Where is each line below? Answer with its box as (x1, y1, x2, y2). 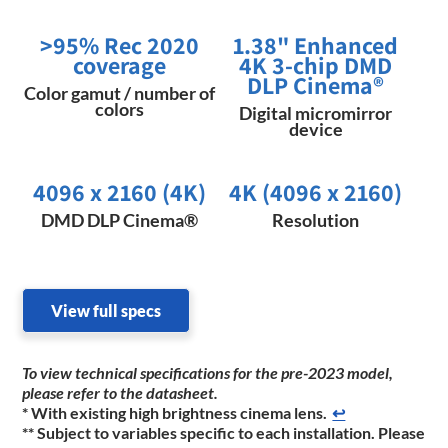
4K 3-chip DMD (239, 49, 393, 82)
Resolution (272, 209, 360, 232)
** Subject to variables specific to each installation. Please (22, 423, 426, 443)
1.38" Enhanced (233, 29, 399, 62)
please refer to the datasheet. (22, 383, 219, 403)
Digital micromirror (239, 102, 393, 125)
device (288, 118, 343, 141)
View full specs (51, 301, 162, 321)
